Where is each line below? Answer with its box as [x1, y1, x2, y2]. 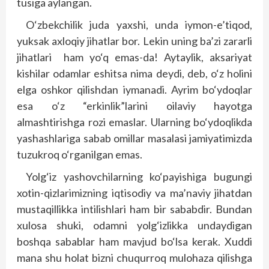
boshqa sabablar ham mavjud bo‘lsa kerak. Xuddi [17, 235, 252, 248]
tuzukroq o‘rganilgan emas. [17, 148, 144, 161]
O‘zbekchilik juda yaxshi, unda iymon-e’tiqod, [26, 18, 252, 31]
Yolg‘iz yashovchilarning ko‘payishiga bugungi [26, 170, 252, 183]
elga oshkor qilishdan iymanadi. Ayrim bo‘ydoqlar [17, 83, 252, 96]
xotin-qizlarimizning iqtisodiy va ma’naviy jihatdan [17, 186, 252, 199]
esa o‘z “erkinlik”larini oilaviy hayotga [17, 99, 252, 112]
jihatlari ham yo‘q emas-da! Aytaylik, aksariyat [17, 50, 252, 64]
